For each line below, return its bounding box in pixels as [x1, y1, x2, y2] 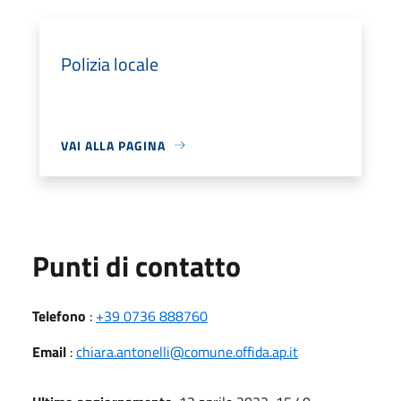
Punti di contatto [32, 243, 241, 287]
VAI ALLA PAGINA [61, 135, 166, 155]
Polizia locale [61, 49, 158, 78]
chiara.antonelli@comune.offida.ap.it [76, 340, 298, 363]
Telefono [32, 304, 86, 327]
